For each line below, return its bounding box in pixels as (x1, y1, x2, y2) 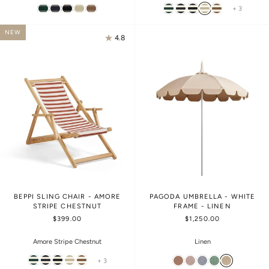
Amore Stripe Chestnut (33, 237, 101, 246)
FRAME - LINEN (174, 202, 231, 210)
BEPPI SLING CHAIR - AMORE (13, 192, 121, 201)
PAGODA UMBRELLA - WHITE (149, 192, 256, 201)
